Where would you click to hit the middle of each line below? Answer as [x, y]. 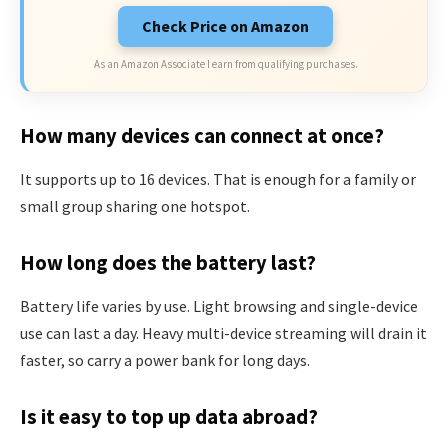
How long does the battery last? [168, 262]
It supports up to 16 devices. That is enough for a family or [218, 179]
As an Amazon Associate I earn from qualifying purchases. [225, 64]
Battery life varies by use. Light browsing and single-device [219, 306]
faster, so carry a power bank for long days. [165, 360]
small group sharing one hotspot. [135, 206]
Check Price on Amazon [225, 26]
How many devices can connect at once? [202, 135]
